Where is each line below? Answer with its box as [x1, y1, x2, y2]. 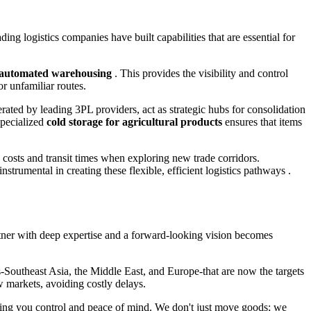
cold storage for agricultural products [47, 115, 222, 128]
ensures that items [222, 115, 302, 128]
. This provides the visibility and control [112, 67, 288, 79]
